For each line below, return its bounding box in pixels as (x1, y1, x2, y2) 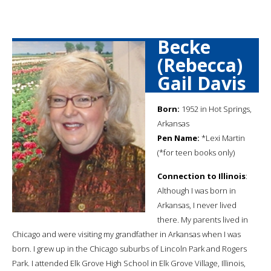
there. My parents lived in (157, 214, 248, 225)
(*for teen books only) (157, 146, 235, 158)
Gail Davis (157, 70, 246, 96)
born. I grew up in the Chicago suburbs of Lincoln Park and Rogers (12, 243, 247, 254)
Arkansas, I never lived (157, 199, 237, 211)
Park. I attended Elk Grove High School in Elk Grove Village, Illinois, (12, 257, 246, 269)
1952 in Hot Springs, (180, 103, 252, 114)
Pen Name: (157, 132, 200, 143)
